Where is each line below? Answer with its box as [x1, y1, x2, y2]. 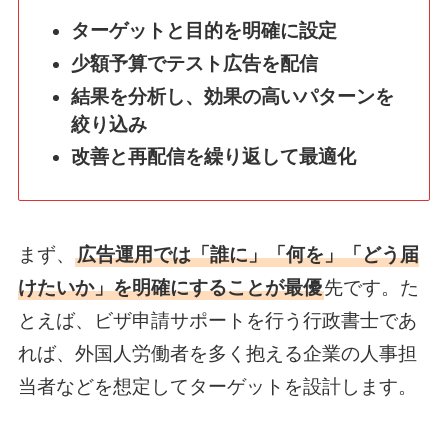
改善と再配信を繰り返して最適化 [70, 146, 356, 168]
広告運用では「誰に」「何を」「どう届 [76, 244, 419, 266]
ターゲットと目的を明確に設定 [70, 20, 337, 42]
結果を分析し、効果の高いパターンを [70, 85, 394, 107]
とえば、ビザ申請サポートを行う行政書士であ [17, 310, 417, 332]
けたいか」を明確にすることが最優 [17, 277, 322, 299]
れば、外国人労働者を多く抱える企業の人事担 [17, 343, 417, 365]
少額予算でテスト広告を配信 [70, 52, 318, 74]
